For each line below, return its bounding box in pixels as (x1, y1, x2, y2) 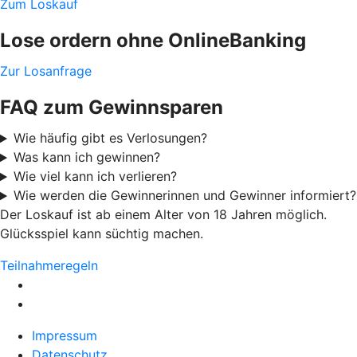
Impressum (32, 328, 97, 344)
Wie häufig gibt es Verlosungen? (13, 130, 207, 147)
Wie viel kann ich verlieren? (13, 168, 177, 185)
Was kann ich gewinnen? (13, 149, 160, 166)
